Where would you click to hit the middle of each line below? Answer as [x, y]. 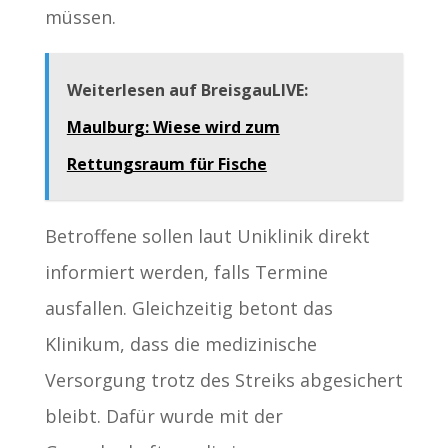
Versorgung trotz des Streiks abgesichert [223, 380]
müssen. [80, 17]
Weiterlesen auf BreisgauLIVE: [187, 90]
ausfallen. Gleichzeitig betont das [188, 308]
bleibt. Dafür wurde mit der [163, 416]
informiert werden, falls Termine [186, 272]
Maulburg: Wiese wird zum [173, 127]
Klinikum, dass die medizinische [180, 344]
